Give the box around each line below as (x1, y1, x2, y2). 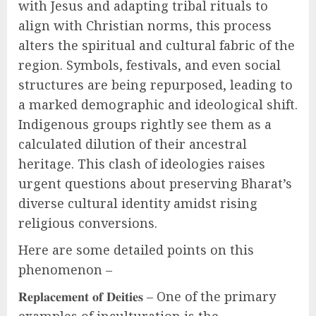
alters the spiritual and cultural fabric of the (18, 37, 295, 54)
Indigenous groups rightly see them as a (18, 116, 272, 133)
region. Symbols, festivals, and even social (18, 56, 281, 73)
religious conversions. (18, 214, 157, 231)
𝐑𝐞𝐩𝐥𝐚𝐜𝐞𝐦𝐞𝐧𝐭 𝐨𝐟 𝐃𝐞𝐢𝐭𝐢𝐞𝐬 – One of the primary (18, 288, 276, 305)
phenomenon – (18, 261, 112, 278)
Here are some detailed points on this (18, 241, 254, 258)
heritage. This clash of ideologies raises (18, 155, 265, 172)
